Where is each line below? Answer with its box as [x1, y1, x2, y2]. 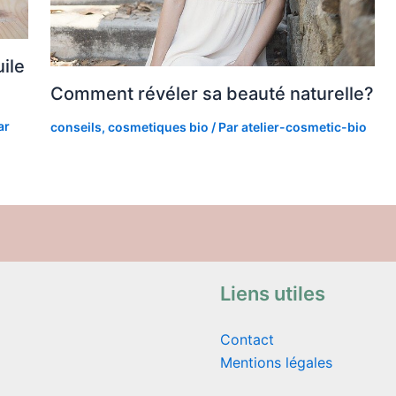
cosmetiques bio [107, 119, 209, 135]
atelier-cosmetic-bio [240, 119, 367, 135]
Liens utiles [220, 282, 325, 306]
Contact [220, 331, 274, 349]
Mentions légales [220, 354, 332, 372]
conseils [49, 119, 102, 135]
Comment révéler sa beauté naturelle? [49, 83, 374, 105]
